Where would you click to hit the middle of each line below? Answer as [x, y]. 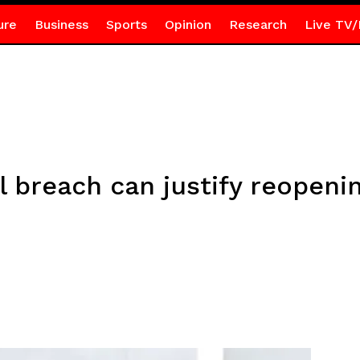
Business [61, 25]
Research [258, 25]
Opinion [188, 25]
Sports [126, 25]
